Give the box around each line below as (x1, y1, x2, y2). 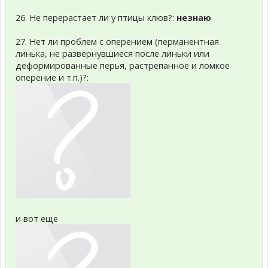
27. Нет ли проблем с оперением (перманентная (16, 35, 219, 47)
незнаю (176, 11, 211, 23)
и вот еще (16, 212, 58, 224)
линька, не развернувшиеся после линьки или (16, 47, 209, 59)
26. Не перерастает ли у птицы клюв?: (16, 11, 176, 23)
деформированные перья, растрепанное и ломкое (16, 59, 230, 71)
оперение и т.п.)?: (16, 71, 89, 83)
